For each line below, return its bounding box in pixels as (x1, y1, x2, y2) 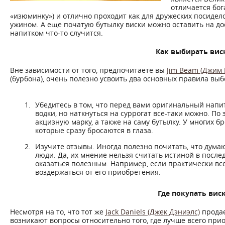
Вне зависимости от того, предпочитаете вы (10, 65, 167, 75)
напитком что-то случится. (10, 28, 103, 38)
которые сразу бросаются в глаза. (35, 126, 153, 135)
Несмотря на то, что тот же (10, 207, 105, 216)
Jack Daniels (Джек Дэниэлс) (105, 207, 200, 216)
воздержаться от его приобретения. (35, 167, 161, 177)
